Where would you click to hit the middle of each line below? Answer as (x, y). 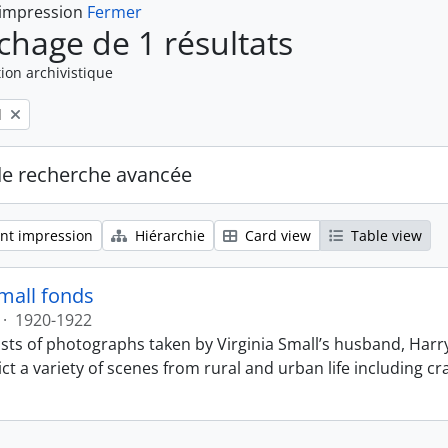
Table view (384, 235)
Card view (276, 235)
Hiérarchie (168, 235)
